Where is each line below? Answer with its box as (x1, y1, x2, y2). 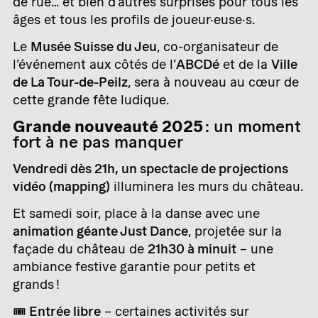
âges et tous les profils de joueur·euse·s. (13, 11, 256, 27)
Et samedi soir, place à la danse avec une (13, 206, 260, 221)
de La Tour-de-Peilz (13, 74, 128, 89)
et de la (219, 56, 271, 72)
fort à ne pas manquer (13, 132, 183, 151)
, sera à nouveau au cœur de (128, 74, 299, 89)
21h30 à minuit (148, 241, 236, 257)
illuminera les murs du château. (110, 179, 304, 194)
